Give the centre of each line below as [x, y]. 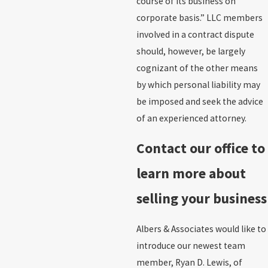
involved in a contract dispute [195, 34]
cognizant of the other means [197, 68]
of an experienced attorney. [191, 118]
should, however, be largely [191, 51]
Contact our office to [200, 148]
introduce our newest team [191, 245]
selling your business [201, 199]
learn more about [191, 173]
